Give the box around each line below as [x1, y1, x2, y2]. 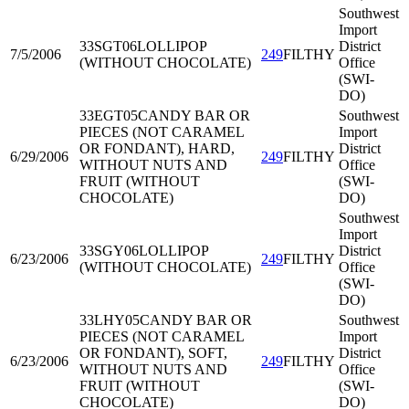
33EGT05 [79, 108, 138, 123]
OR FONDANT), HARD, [79, 141, 235, 156]
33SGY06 [79, 243, 139, 258]
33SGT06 [79, 38, 137, 54]
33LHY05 [79, 312, 140, 328]
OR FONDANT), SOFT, [79, 345, 227, 361]
